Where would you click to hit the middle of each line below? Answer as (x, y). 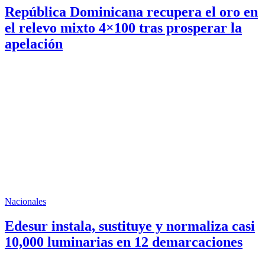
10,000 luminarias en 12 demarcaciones (124, 242)
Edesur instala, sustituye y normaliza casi (130, 226)
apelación (34, 43)
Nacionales (25, 201)
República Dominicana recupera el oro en (131, 12)
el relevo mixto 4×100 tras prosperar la (123, 28)
